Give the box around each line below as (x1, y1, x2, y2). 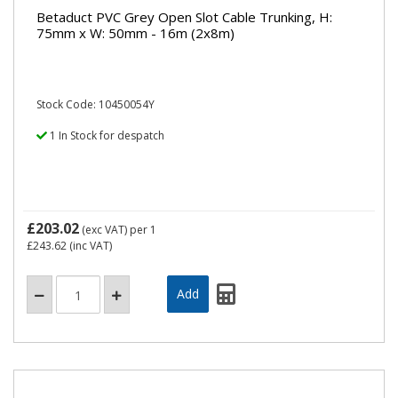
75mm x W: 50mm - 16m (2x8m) (36, 23, 235, 42)
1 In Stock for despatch (47, 128, 164, 143)
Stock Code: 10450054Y (36, 97, 155, 112)
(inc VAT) (67, 238, 112, 253)
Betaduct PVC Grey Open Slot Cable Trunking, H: (36, 7, 332, 26)
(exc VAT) (79, 222, 130, 237)
